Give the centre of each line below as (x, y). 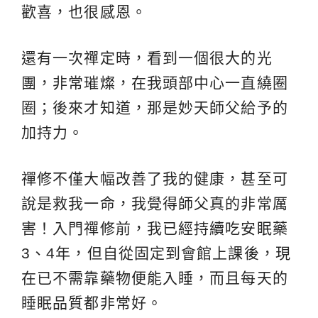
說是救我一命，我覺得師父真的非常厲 (155, 204)
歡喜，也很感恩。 (84, 12)
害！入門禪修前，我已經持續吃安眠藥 (155, 229)
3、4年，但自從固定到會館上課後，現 (156, 253)
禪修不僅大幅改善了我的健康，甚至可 (155, 179)
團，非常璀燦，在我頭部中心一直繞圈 (155, 83)
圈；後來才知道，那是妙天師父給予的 (155, 108)
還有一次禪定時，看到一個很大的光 (147, 58)
